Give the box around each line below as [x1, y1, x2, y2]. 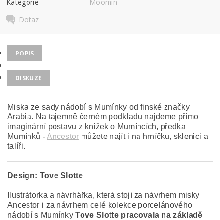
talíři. [7, 142, 27, 150]
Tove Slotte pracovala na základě [75, 211, 203, 219]
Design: [7, 171, 38, 180]
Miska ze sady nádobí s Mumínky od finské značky [7, 103, 190, 111]
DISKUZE [15, 74, 42, 82]
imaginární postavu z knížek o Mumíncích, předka [7, 122, 186, 131]
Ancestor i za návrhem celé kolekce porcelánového [7, 201, 192, 209]
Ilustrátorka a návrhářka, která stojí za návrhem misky [7, 191, 200, 199]
